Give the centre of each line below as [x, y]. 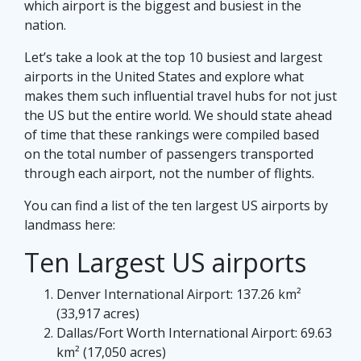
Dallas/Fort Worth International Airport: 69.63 [194, 332]
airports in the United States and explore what [164, 76]
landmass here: [70, 224]
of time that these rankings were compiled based [172, 134]
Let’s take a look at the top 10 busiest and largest [173, 57]
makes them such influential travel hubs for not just [180, 95]
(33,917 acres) [98, 313]
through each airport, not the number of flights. [169, 173]
